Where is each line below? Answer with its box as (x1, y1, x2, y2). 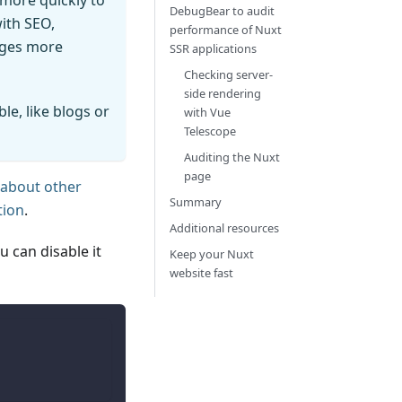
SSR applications (169, 40, 257, 57)
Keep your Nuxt (169, 246, 254, 263)
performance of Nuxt (169, 22, 282, 39)
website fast (169, 265, 233, 282)
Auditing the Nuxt (183, 149, 280, 166)
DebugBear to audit (169, 3, 275, 20)
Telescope (183, 123, 236, 140)
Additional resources (169, 220, 279, 237)
